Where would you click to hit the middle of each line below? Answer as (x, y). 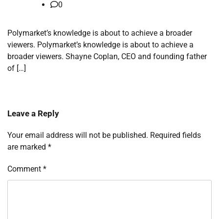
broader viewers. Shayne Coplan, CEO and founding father (107, 57)
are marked (28, 147)
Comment (25, 169)
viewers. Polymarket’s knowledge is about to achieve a (100, 45)
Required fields (175, 135)
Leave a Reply (33, 114)
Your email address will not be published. (78, 135)
